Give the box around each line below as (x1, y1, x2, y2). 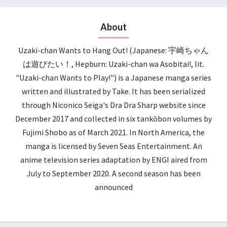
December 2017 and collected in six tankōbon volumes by (15, 113, 212, 124)
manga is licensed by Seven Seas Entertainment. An (25, 140, 202, 151)
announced (94, 181, 133, 192)
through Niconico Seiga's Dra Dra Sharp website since (21, 99, 206, 110)
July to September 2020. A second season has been (26, 168, 201, 178)
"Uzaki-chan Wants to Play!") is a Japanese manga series (16, 72, 211, 83)
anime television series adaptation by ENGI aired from (20, 154, 207, 165)
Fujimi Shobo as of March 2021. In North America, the (22, 127, 205, 137)
